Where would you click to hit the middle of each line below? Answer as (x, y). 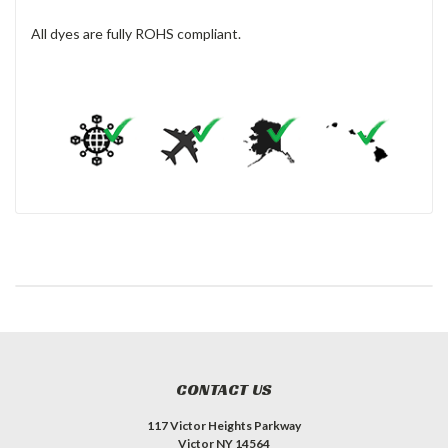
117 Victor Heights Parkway (224, 426)
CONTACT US (224, 390)
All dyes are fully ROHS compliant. (136, 33)
